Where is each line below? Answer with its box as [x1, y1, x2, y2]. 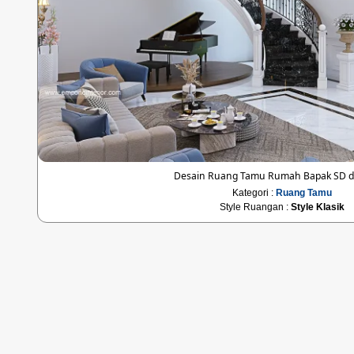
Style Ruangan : [219, 201, 291, 213]
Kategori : [232, 186, 276, 198]
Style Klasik [290, 201, 345, 213]
